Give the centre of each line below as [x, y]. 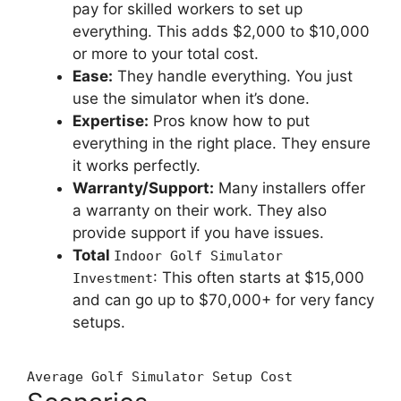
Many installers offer [290, 188]
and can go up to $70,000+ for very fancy [223, 300]
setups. [99, 323]
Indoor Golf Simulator [198, 256]
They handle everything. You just [233, 77]
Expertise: [111, 121]
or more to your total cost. [166, 54]
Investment [113, 279]
